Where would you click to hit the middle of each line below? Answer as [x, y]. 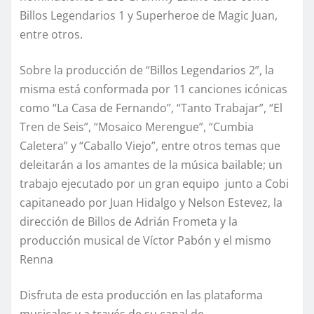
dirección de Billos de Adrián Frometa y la [129, 222]
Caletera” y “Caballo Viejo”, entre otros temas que [150, 146]
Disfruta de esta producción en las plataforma [141, 295]
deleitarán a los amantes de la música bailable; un [151, 165]
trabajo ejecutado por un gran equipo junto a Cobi [154, 184]
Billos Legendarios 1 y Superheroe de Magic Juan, [149, 16]
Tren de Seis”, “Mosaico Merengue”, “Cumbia [137, 127]
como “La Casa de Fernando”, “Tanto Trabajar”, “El [151, 108]
